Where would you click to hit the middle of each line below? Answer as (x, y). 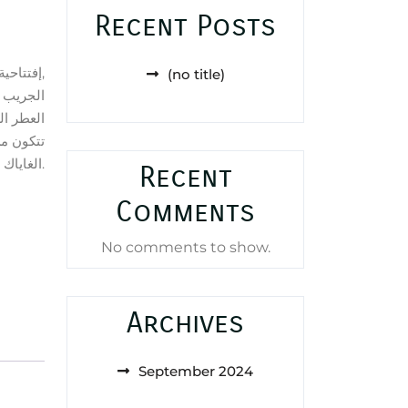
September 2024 (196, 371)
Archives (185, 323)
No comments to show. (185, 247)
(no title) (196, 74)
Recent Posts (185, 26)
